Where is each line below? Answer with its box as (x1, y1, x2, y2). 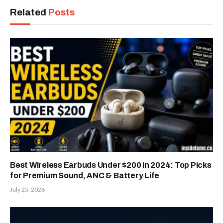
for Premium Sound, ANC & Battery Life (10, 171, 160, 180)
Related (10, 6, 48, 17)
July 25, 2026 (10, 186, 45, 194)
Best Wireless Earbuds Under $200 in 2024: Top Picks (10, 161, 212, 170)
